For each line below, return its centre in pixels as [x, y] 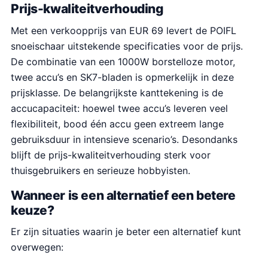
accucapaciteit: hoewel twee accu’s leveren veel [119, 108]
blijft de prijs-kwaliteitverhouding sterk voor [111, 155]
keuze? [33, 210]
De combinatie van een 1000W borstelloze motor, [123, 61]
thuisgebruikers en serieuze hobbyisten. [100, 170]
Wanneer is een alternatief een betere [123, 195]
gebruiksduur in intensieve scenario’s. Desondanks [124, 139]
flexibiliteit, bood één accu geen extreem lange [117, 124]
